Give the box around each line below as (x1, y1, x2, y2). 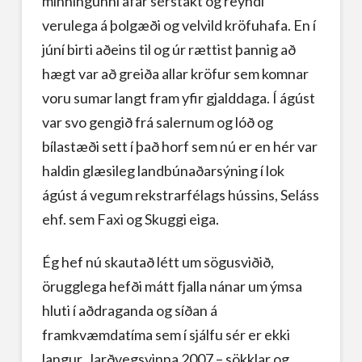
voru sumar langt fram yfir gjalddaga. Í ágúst (41, 88, 315, 107)
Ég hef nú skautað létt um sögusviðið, (41, 253, 274, 271)
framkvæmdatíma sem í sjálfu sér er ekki (41, 326, 290, 344)
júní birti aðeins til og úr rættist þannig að (41, 40, 296, 58)
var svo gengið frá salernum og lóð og (41, 112, 273, 131)
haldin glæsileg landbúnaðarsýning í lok (41, 161, 284, 179)
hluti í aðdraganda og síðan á (41, 301, 217, 320)
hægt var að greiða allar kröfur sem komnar (41, 64, 309, 82)
